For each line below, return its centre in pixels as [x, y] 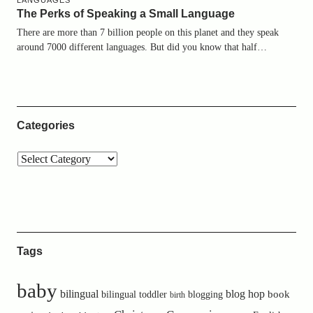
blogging [205, 294]
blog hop [245, 294]
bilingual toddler [134, 294]
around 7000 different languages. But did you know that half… [141, 47]
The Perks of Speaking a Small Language [125, 14]
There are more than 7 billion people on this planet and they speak [147, 32]
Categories [45, 125]
